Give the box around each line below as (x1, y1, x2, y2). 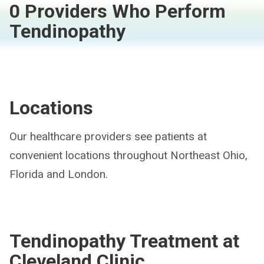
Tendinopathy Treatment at (9, 230, 239, 252)
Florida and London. (9, 167, 108, 181)
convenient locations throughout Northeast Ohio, (9, 148, 247, 162)
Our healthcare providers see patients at (9, 130, 207, 143)
